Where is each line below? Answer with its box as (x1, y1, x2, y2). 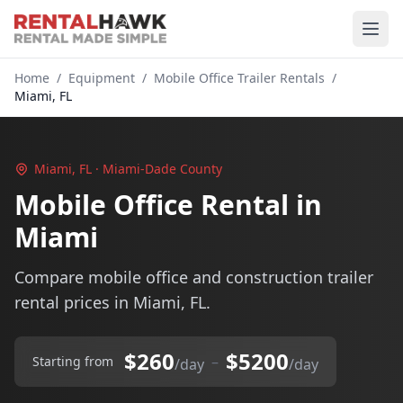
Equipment (68, 69, 135, 86)
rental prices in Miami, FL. (14, 291, 210, 313)
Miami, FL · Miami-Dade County (34, 160, 222, 177)
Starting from (32, 353, 113, 370)
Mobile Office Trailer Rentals (154, 69, 325, 86)
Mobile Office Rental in (14, 186, 322, 223)
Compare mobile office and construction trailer (14, 266, 373, 288)
